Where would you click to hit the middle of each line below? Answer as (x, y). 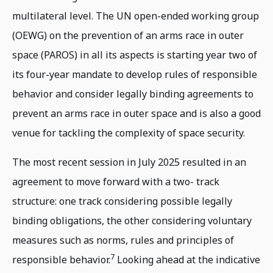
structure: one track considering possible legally (122, 201)
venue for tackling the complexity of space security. (129, 133)
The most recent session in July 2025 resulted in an (129, 162)
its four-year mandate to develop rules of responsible (135, 75)
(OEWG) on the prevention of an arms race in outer (128, 36)
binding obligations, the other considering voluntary (132, 221)
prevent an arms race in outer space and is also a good (136, 114)
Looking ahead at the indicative (187, 260)
